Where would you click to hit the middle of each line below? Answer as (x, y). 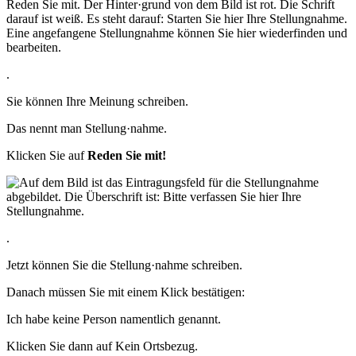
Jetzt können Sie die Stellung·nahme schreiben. (124, 265)
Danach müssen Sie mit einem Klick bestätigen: (126, 292)
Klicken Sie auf (47, 156)
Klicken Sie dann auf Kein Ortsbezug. (102, 346)
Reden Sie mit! (127, 156)
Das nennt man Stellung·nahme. (87, 129)
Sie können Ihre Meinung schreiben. (97, 102)
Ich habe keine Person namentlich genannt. (114, 319)
